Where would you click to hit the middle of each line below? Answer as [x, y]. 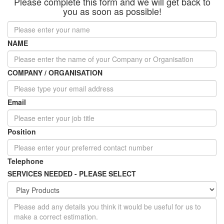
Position [22, 131]
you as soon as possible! [112, 11]
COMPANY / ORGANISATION [55, 72]
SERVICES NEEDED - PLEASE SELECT [72, 173]
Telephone [25, 161]
